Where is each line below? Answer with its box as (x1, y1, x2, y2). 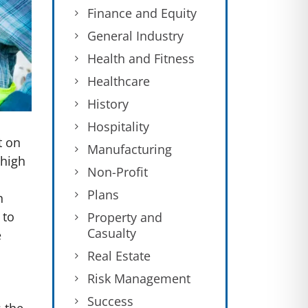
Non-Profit (87, 164, 148, 180)
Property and (87, 209, 162, 225)
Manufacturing (87, 141, 172, 157)
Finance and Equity (87, 5, 197, 21)
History (87, 96, 129, 112)
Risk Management (87, 270, 190, 287)
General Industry (87, 27, 184, 44)
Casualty (87, 225, 136, 241)
